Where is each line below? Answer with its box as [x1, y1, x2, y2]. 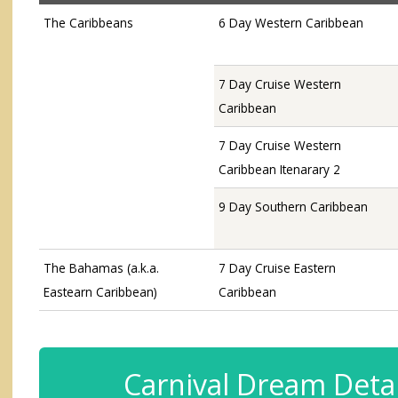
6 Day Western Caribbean [219, 14, 363, 32]
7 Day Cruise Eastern [219, 259, 336, 277]
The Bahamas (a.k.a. [44, 259, 159, 277]
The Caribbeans [44, 14, 133, 32]
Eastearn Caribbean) [44, 283, 157, 301]
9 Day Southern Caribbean [219, 198, 368, 216]
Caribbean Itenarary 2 [219, 161, 340, 179]
